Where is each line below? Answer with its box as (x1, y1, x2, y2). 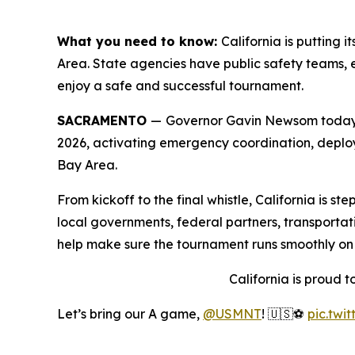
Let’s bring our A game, (57, 306, 203, 322)
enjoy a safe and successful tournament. (57, 78, 303, 94)
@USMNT (203, 306, 261, 322)
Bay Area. (57, 157, 117, 173)
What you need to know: (57, 33, 221, 49)
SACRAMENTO (57, 113, 151, 128)
